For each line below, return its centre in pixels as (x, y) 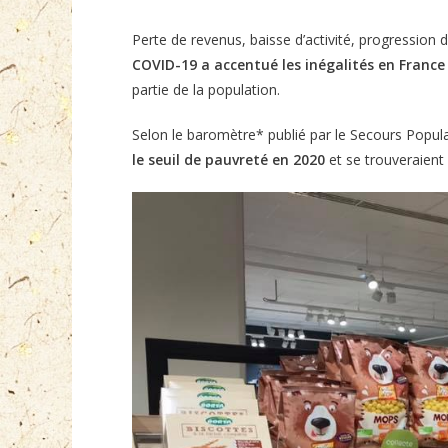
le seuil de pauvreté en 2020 (228, 159)
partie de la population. (206, 89)
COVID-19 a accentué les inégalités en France (288, 64)
